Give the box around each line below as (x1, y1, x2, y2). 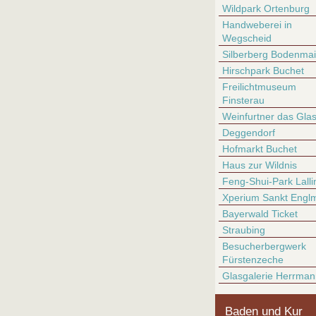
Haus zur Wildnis (222, 159, 297, 171)
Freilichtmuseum (222, 81, 296, 92)
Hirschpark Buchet (222, 65, 304, 76)
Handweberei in (222, 19, 292, 30)
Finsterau (222, 95, 265, 106)
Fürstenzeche (222, 254, 284, 265)
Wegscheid (222, 32, 272, 44)
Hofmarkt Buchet (222, 143, 297, 154)
